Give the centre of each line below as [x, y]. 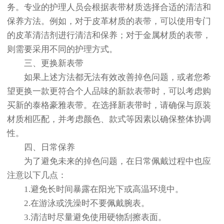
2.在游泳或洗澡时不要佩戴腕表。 [78, 203]
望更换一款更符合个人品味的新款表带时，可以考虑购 [109, 91]
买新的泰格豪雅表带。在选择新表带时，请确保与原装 [109, 105]
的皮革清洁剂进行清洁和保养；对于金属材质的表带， [109, 35]
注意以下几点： [37, 175]
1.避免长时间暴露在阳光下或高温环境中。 [95, 189]
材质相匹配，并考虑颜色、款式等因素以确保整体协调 [109, 119]
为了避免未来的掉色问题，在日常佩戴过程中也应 [109, 161]
